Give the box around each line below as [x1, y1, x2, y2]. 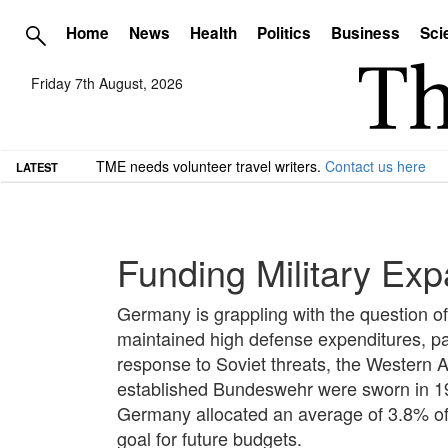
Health [190, 22, 237, 44]
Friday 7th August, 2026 [31, 73, 183, 94]
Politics [257, 22, 311, 44]
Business [331, 22, 400, 44]
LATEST [16, 158, 58, 175]
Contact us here [325, 155, 426, 176]
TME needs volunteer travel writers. [96, 155, 325, 176]
